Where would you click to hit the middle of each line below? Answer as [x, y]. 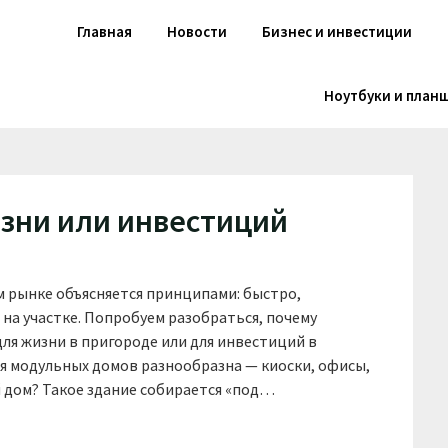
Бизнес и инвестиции [336, 31]
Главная [104, 31]
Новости [196, 31]
